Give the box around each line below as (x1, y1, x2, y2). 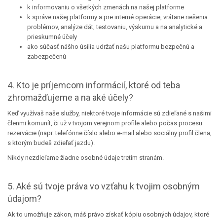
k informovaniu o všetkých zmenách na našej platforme (27, 3, 184, 11)
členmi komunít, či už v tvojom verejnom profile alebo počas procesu (7, 119, 202, 127)
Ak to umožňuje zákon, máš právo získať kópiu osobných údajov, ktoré (7, 211, 209, 218)
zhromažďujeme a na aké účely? (7, 92, 133, 103)
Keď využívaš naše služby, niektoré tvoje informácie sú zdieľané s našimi (7, 110, 212, 117)
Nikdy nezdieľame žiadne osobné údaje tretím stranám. (7, 154, 164, 161)
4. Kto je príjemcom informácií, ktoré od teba (7, 80, 180, 90)
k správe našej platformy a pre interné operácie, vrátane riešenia (27, 13, 208, 21)
